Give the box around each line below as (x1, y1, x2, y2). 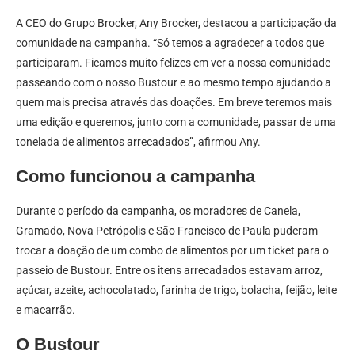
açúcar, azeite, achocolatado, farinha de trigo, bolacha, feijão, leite (16, 284, 337, 297)
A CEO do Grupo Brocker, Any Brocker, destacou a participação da (16, 17, 337, 30)
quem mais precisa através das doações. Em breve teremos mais (16, 96, 332, 109)
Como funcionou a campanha (16, 166, 255, 187)
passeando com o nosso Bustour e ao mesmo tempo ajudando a (16, 76, 331, 90)
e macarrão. (16, 303, 75, 317)
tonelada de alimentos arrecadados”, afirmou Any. (16, 136, 261, 149)
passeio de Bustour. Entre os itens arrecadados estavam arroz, (16, 264, 323, 277)
